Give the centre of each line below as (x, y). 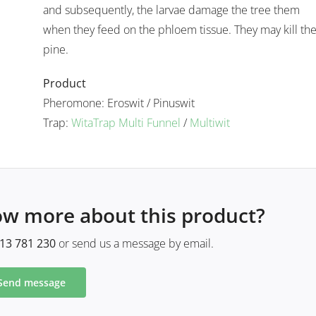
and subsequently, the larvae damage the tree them (171, 10)
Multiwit (209, 123)
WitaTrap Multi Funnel (126, 123)
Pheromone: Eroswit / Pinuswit (119, 103)
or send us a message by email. (135, 243)
